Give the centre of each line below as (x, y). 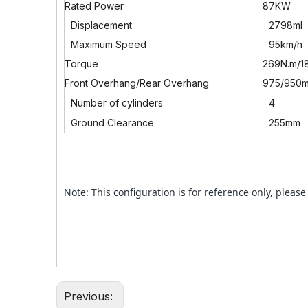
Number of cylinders (115, 103)
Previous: (90, 296)
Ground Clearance (111, 123)
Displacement (100, 25)
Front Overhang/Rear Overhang (137, 83)
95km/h (284, 44)
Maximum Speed (107, 44)
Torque (81, 64)
